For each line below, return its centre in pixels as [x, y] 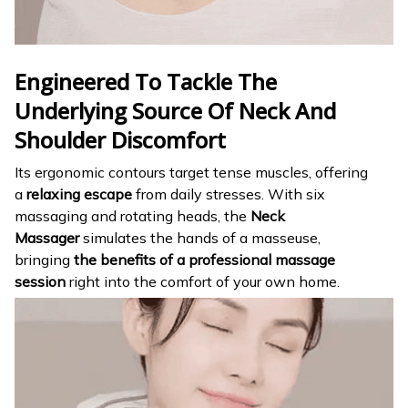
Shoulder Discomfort [120, 140]
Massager [47, 237]
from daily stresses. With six [229, 194]
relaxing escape [79, 194]
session [40, 281]
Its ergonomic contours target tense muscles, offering [191, 172]
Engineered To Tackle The [146, 82]
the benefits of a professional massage [204, 259]
